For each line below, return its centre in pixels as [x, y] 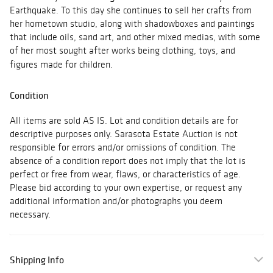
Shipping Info [37, 260]
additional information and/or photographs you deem [116, 201]
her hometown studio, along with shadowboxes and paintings [132, 24]
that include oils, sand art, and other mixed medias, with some [135, 37]
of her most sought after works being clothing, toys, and [122, 51]
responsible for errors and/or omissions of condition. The [123, 147]
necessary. [30, 214]
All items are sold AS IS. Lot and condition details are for [124, 121]
